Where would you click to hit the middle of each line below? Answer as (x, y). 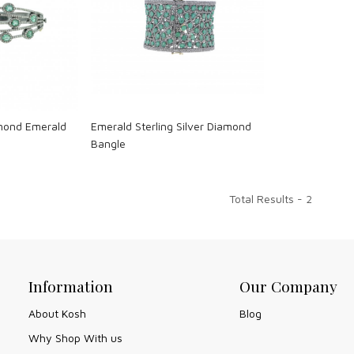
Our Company (288, 286)
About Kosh (57, 314)
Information (71, 286)
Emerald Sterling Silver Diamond (171, 126)
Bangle (109, 144)
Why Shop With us (75, 337)
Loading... (184, 32)
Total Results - (267, 199)
